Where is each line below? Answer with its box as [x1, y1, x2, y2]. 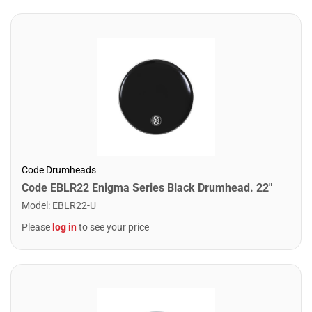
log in [52, 221, 77, 233]
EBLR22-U [52, 200, 96, 211]
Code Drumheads [22, 164, 96, 175]
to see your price [77, 221, 149, 233]
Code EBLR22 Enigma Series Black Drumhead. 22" [22, 181, 272, 194]
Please [22, 221, 52, 233]
